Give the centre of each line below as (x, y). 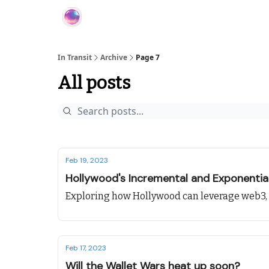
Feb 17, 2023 (86, 248)
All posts (94, 83)
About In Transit (122, 18)
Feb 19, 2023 (87, 160)
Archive (114, 57)
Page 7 (148, 57)
